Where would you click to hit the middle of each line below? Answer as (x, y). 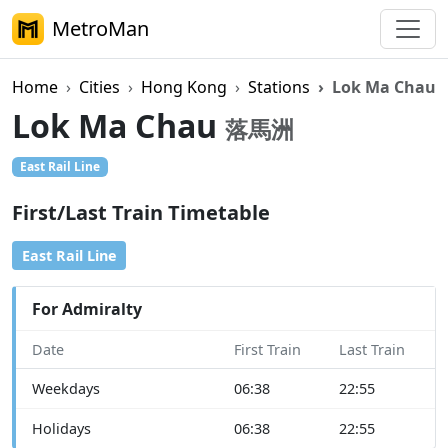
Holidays (61, 429)
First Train (267, 350)
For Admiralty (87, 308)
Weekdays (66, 389)
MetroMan (100, 28)
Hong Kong (184, 87)
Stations (279, 87)
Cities (99, 87)
